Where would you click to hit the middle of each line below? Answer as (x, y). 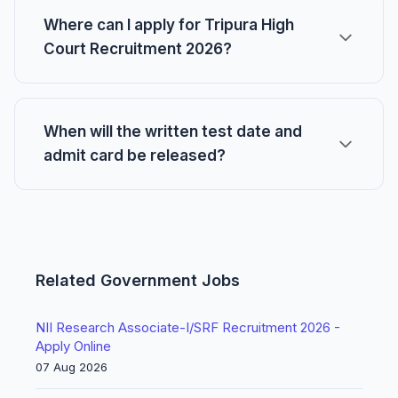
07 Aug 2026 (72, 367)
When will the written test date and (173, 131)
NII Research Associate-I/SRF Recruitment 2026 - (188, 327)
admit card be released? (135, 155)
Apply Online (73, 346)
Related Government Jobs (138, 280)
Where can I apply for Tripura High (169, 25)
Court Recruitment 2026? (138, 49)
